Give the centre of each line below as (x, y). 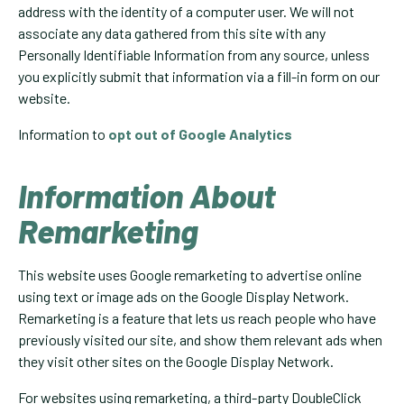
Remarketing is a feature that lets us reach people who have (197, 318)
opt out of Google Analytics (200, 134)
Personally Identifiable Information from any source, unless (194, 55)
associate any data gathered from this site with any (172, 33)
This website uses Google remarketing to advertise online (190, 275)
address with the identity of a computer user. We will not (186, 12)
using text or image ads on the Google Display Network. (184, 297)
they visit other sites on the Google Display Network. (176, 362)
